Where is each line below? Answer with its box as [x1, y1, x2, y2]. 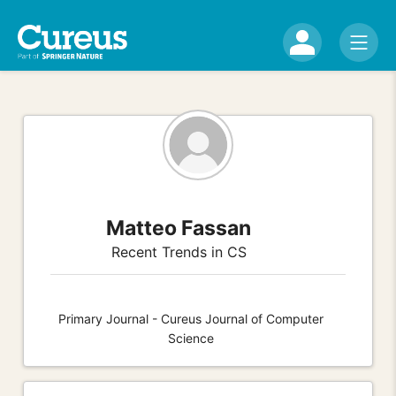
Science [168, 330, 214, 346]
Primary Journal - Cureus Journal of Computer [58, 310, 324, 326]
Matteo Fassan [106, 215, 252, 240]
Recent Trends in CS [110, 242, 247, 261]
